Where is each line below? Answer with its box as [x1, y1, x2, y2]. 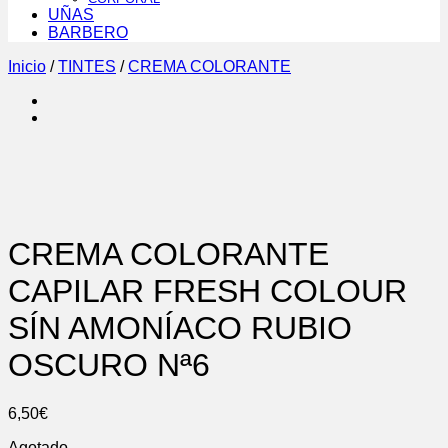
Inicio [8, 58, 46, 76]
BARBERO [48, 24, 128, 42]
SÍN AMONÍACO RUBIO [8, 309, 352, 346]
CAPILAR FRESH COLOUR [8, 272, 407, 309]
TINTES [58, 58, 116, 76]
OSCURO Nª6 [8, 346, 210, 383]
